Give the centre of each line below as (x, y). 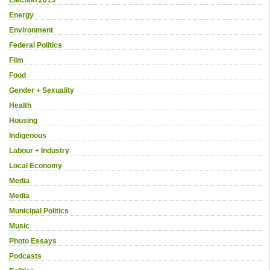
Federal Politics (36, 45)
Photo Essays (33, 241)
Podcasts (25, 256)
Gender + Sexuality (42, 90)
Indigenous (28, 135)
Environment (31, 30)
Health (20, 105)
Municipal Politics (39, 211)
